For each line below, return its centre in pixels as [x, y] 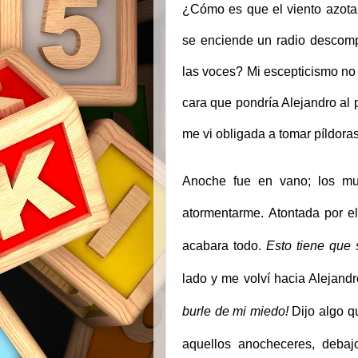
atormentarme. [225, 213]
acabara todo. [224, 245]
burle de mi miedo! [235, 311]
